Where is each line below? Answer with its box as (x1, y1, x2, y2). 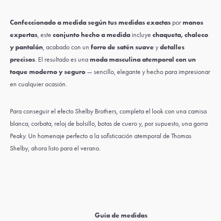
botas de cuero (98, 119, 137, 128)
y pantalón (10, 43, 43, 51)
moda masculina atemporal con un (90, 55, 196, 64)
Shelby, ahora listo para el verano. (10, 144, 101, 152)
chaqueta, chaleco (152, 31, 208, 39)
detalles (160, 43, 184, 51)
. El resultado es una (35, 55, 90, 64)
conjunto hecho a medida (53, 31, 130, 39)
